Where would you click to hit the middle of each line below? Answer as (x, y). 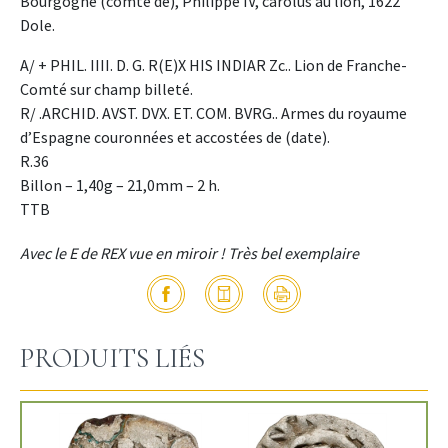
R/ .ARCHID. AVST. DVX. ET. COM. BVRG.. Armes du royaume (213, 112)
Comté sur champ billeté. (106, 88)
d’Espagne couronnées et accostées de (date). (175, 136)
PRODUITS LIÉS (112, 358)
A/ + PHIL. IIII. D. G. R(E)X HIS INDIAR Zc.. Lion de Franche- (213, 64)
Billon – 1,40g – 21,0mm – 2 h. (120, 184)
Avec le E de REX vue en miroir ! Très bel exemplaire (189, 252)
